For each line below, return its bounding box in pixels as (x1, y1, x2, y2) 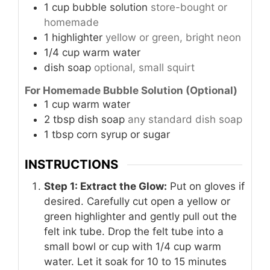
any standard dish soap (128, 113, 242, 125)
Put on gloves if (167, 180, 245, 192)
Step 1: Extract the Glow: (44, 180, 167, 192)
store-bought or (151, 1, 227, 14)
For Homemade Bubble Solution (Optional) (25, 84, 237, 96)
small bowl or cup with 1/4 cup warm (44, 240, 221, 253)
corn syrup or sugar (77, 128, 170, 140)
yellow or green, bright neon (105, 31, 241, 44)
